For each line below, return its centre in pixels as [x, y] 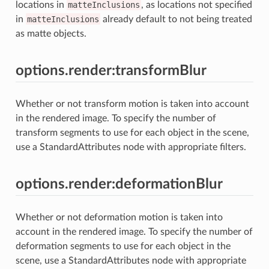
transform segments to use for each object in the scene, [132, 132]
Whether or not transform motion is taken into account [132, 104]
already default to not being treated [176, 19]
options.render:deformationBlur [119, 184]
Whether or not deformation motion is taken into [119, 217]
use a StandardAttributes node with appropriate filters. [131, 147]
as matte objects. [51, 33]
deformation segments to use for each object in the [123, 246]
